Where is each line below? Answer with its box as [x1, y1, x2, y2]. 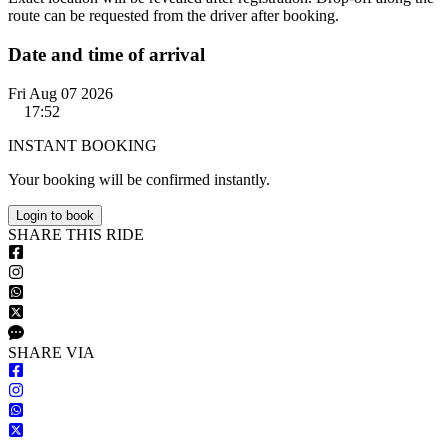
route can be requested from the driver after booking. [8, 7, 339, 25]
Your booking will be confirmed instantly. [8, 170, 270, 188]
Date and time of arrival [8, 43, 205, 65]
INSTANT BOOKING [8, 136, 157, 154]
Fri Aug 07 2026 [8, 84, 113, 102]
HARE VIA [17, 343, 95, 361]
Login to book [16, 207, 94, 223]
